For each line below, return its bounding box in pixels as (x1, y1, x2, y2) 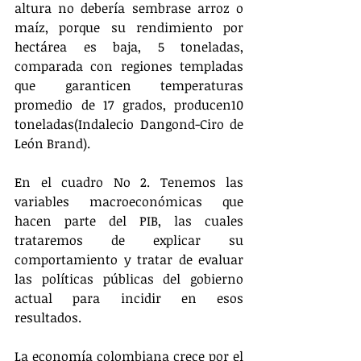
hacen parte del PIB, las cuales (15, 212, 243, 230)
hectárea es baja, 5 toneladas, (15, 38, 243, 56)
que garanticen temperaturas (15, 77, 243, 95)
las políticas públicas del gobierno (15, 270, 243, 288)
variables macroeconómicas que (15, 193, 243, 211)
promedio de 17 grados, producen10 (15, 96, 243, 114)
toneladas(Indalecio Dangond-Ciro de (15, 115, 243, 134)
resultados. (15, 309, 81, 327)
